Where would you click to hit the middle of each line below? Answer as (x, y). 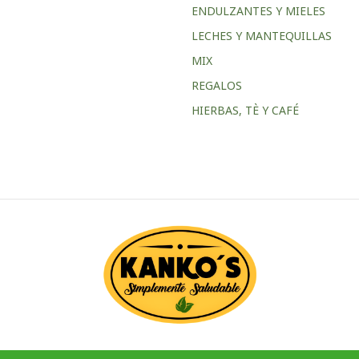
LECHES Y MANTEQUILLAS (262, 35)
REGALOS (217, 85)
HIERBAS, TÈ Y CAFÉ (245, 110)
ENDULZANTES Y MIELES (258, 10)
